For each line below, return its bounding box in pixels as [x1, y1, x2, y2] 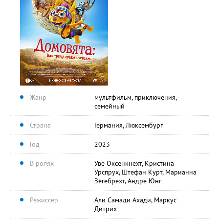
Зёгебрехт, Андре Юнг [94, 176, 161, 185]
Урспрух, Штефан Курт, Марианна [94, 167, 197, 176]
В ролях [30, 158, 54, 168]
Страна [30, 120, 51, 130]
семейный [94, 101, 125, 110]
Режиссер [30, 195, 58, 204]
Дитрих [94, 204, 117, 213]
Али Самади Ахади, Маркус [94, 195, 176, 204]
